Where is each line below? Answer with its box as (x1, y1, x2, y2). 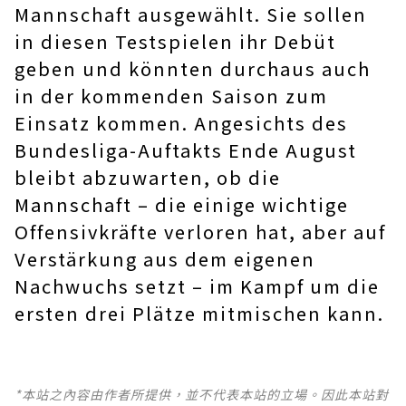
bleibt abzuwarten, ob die (14, 164, 281, 191)
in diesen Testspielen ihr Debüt (14, 28, 336, 55)
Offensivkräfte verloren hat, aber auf (14, 218, 386, 246)
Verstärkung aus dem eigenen (14, 246, 315, 273)
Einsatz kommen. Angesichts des (14, 110, 348, 137)
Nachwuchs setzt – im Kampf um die (14, 273, 380, 300)
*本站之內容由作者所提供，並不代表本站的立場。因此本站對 (14, 385, 389, 404)
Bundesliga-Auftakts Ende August (14, 137, 357, 164)
